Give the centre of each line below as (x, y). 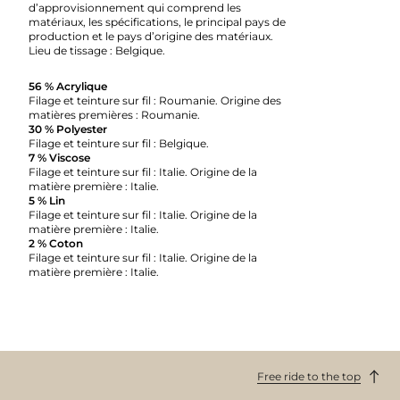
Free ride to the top (309, 376)
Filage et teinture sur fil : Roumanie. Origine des (155, 100)
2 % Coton (56, 243)
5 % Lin (47, 200)
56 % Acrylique (68, 86)
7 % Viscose (59, 157)
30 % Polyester (68, 129)
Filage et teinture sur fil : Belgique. (119, 143)
